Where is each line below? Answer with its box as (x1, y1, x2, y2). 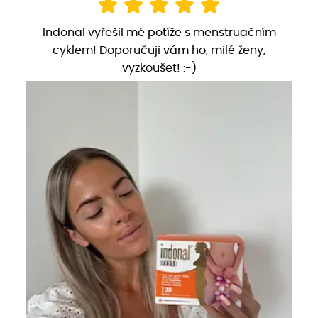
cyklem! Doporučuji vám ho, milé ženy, (53, 44, 265, 56)
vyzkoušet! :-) (121, 62, 197, 74)
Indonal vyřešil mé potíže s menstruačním (42, 26, 276, 38)
